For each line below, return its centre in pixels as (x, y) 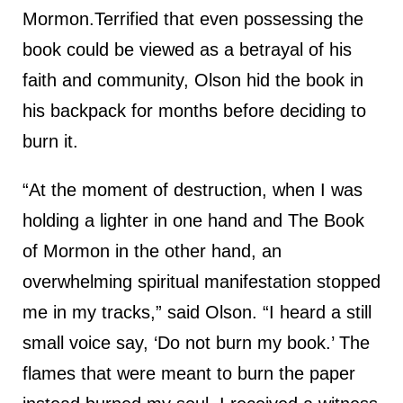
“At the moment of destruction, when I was (193, 190)
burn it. (50, 142)
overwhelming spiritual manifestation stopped (201, 282)
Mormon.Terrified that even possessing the (193, 19)
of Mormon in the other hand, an (152, 251)
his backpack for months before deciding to (194, 111)
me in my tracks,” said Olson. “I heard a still (197, 313)
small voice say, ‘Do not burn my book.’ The (196, 343)
